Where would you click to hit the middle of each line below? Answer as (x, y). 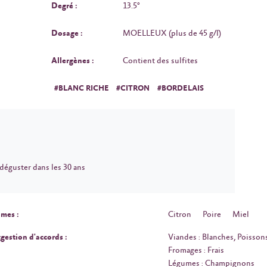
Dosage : (67, 33)
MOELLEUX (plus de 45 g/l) (172, 33)
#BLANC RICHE (81, 88)
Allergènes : (73, 60)
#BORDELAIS (180, 88)
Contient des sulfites (160, 60)
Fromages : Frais (196, 251)
